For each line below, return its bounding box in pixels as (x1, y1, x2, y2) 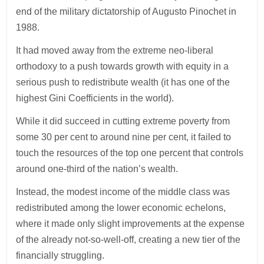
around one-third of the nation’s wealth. (16, 163, 181, 174)
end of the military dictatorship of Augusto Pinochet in (16, 6, 237, 16)
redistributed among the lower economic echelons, (16, 202, 226, 213)
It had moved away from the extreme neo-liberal (16, 45, 214, 55)
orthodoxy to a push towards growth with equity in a (16, 61, 229, 71)
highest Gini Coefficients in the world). (16, 93, 177, 103)
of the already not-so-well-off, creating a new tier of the (16, 234, 241, 245)
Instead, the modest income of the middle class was (16, 186, 230, 197)
